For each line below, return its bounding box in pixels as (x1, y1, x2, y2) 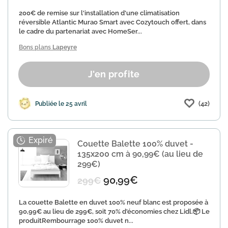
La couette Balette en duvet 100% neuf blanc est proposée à (19, 198, 208, 206)
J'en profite (88, 69, 140, 79)
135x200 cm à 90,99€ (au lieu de (77, 149, 203, 159)
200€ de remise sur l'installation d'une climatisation (19, 9, 180, 17)
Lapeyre (52, 44, 77, 51)
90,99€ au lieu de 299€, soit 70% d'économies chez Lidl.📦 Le (19, 208, 210, 215)
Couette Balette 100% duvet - (77, 139, 193, 149)
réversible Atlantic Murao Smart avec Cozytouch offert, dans (19, 18, 206, 26)
